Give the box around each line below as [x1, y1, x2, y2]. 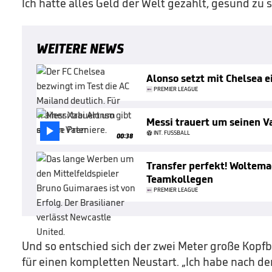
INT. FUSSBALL [154, 129, 187, 137]
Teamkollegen [146, 172, 213, 186]
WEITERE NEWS [36, 39, 124, 58]
